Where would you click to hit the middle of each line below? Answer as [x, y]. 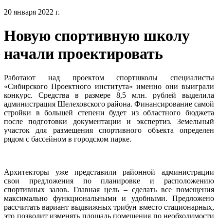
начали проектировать [83, 54]
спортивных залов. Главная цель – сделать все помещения [109, 189]
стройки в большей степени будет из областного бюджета [109, 112]
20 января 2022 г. [32, 12]
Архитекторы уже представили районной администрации [109, 172]
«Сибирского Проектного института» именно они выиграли [109, 86]
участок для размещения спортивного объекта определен [109, 130]
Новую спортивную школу [97, 36]
